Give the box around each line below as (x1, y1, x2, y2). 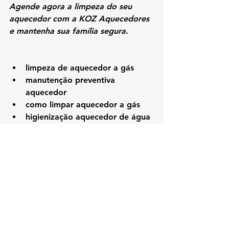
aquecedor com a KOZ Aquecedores (9, 13, 152, 24)
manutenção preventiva (26, 75, 118, 85)
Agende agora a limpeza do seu (9, 1, 134, 11)
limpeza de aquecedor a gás (26, 62, 134, 73)
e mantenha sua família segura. (9, 26, 128, 36)
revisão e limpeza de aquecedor (26, 124, 148, 134)
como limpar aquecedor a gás (26, 99, 140, 109)
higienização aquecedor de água (26, 111, 150, 122)
